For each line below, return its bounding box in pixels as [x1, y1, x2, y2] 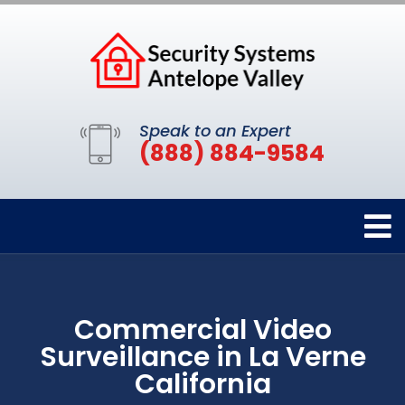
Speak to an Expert [139, 118, 291, 142]
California [134, 364, 271, 403]
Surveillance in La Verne [39, 337, 366, 376]
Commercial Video [73, 310, 332, 349]
